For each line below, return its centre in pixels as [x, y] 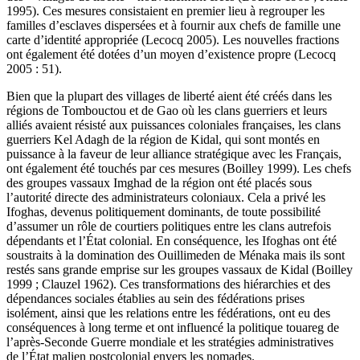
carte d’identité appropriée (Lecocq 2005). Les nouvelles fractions [173, 39]
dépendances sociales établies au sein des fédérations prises [155, 298]
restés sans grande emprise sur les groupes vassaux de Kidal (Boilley [180, 269]
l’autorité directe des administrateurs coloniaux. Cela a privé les [166, 197]
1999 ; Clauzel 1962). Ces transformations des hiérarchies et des [168, 284]
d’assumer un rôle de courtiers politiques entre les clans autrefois [169, 226]
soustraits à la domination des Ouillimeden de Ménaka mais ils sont [176, 255]
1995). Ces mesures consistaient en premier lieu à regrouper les [166, 10]
